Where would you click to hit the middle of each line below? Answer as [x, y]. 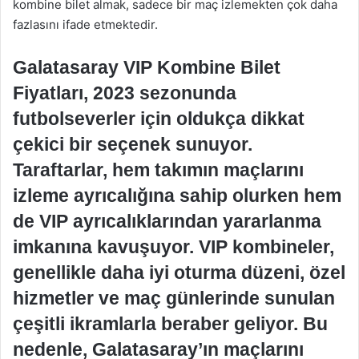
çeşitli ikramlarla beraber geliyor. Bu [170, 323]
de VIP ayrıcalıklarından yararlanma [167, 221]
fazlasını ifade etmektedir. [85, 24]
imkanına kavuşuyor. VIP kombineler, [173, 246]
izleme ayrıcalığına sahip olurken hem [177, 195]
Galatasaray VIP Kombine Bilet [147, 67]
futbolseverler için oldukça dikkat [159, 118]
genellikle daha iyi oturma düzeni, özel [179, 272]
